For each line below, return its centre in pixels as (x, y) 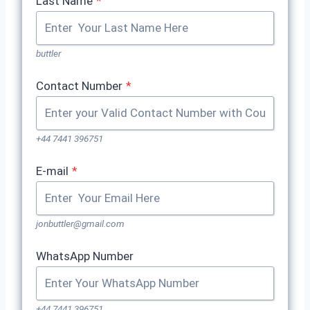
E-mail (52, 171)
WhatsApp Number (85, 256)
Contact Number (79, 86)
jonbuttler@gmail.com (80, 224)
